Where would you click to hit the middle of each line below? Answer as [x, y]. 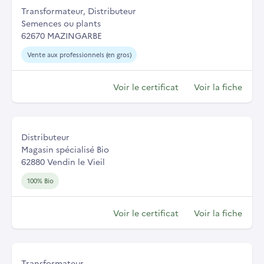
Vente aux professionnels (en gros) [79, 55]
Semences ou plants [61, 23]
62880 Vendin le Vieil [63, 162]
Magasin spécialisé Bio [65, 149]
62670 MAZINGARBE [62, 36]
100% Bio [40, 181]
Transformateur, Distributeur [79, 11]
